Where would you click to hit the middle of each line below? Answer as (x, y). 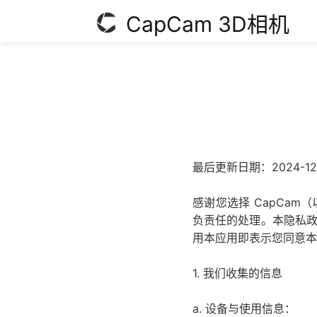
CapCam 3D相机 (208, 24)
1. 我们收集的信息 (237, 273)
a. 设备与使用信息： (244, 309)
